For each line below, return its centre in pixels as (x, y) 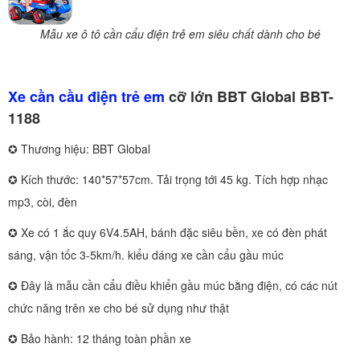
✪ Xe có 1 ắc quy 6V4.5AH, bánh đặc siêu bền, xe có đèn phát (168, 232)
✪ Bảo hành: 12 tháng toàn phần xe (100, 338)
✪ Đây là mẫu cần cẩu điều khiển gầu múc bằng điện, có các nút (173, 285)
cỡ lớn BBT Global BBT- (249, 96)
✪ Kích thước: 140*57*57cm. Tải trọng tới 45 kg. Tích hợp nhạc (168, 179)
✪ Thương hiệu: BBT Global (79, 148)
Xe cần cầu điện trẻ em (86, 96)
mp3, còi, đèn (43, 201)
